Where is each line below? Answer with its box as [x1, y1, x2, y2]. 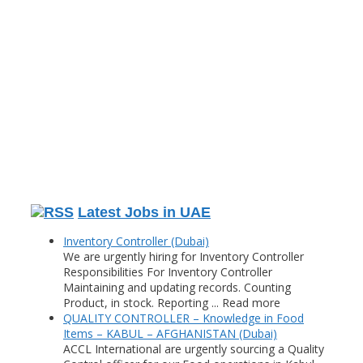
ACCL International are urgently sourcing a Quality [63, 340, 324, 357]
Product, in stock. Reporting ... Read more [63, 294, 280, 310]
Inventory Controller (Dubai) [63, 233, 209, 249]
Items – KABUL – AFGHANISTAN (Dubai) [63, 325, 277, 341]
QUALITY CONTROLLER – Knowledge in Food [63, 310, 304, 326]
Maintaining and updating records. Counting [63, 279, 291, 295]
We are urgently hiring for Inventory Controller [63, 248, 304, 264]
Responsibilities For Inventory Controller [63, 263, 272, 280]
